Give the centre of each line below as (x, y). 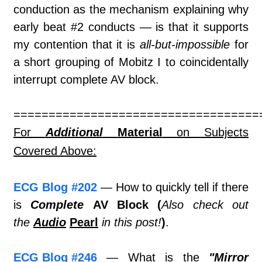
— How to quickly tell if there (173, 187)
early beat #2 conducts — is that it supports (131, 27)
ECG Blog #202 (55, 187)
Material (140, 132)
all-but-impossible (185, 45)
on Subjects (205, 132)
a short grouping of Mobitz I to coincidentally (131, 62)
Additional (74, 132)
